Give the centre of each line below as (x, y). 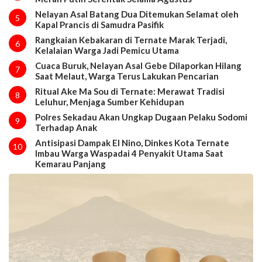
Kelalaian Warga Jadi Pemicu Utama (107, 51)
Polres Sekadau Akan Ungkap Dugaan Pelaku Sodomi (141, 117)
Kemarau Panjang (70, 164)
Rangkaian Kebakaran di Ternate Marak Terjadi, (131, 40)
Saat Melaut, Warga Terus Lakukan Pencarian (127, 76)
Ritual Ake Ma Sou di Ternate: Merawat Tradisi (130, 92)
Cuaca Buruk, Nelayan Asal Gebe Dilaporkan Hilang (138, 66)
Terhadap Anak (66, 128)
